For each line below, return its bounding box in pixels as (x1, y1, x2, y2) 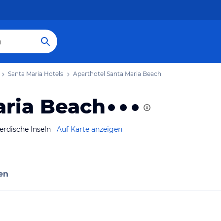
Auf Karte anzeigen (57, 125, 122, 134)
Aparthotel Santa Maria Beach (73, 70, 161, 77)
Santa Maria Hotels (8, 70, 63, 77)
